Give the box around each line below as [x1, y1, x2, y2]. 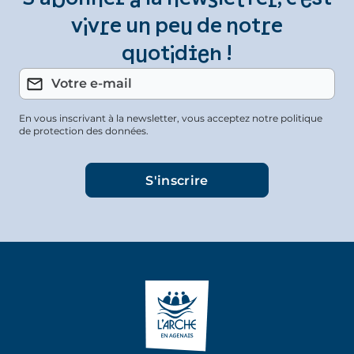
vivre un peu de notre [71, 17, 283, 37]
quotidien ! [122, 44, 232, 65]
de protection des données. [19, 125, 149, 137]
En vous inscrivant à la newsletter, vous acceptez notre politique [19, 112, 322, 125]
